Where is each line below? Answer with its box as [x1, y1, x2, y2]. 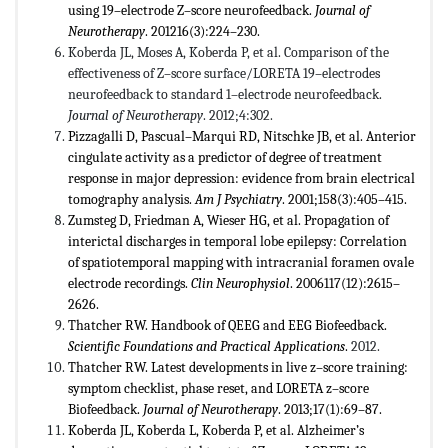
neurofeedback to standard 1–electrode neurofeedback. [68, 86, 382, 104]
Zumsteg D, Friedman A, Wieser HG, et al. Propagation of [68, 212, 389, 230]
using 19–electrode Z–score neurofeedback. [68, 2, 315, 20]
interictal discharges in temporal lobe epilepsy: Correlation [68, 233, 407, 251]
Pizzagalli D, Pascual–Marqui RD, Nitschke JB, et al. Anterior [68, 128, 416, 146]
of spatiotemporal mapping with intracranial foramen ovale [68, 254, 414, 272]
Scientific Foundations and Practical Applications [68, 338, 345, 356]
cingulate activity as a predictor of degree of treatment [68, 149, 382, 167]
